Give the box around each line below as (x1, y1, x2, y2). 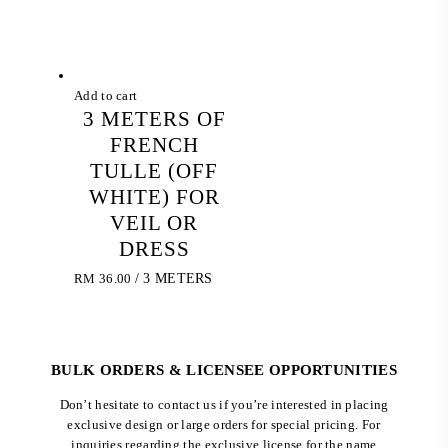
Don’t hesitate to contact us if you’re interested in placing (59, 396, 389, 412)
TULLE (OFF (90, 159, 219, 184)
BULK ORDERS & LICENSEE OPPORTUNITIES (51, 360, 397, 378)
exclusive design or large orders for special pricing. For (67, 416, 381, 432)
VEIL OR (110, 211, 199, 236)
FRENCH (109, 133, 199, 158)
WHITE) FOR (88, 185, 220, 210)
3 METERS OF (82, 107, 226, 132)
